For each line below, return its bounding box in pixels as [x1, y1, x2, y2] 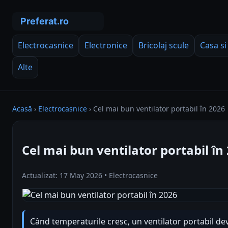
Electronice [84, 40, 127, 51]
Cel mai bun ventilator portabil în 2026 [93, 104, 225, 113]
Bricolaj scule [138, 40, 189, 51]
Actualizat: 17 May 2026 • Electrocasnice [22, 170, 158, 180]
